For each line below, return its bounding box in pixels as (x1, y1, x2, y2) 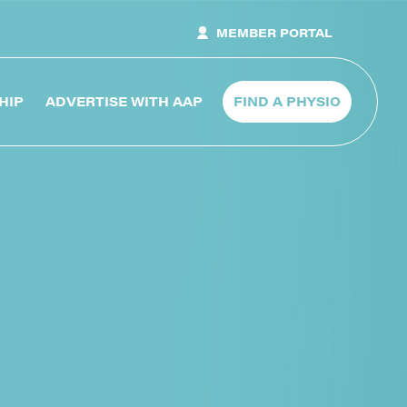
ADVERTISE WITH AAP (45, 92, 203, 110)
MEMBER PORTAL (216, 25, 333, 40)
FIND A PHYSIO (233, 92, 341, 110)
